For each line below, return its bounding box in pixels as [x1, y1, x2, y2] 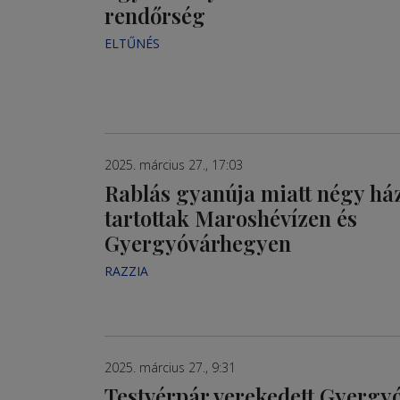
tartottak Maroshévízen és [104, 203, 357, 232]
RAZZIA [104, 262, 148, 279]
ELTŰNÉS [104, 34, 160, 52]
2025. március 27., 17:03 [104, 155, 243, 173]
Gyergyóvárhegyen [104, 228, 291, 257]
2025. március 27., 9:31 [104, 359, 236, 377]
